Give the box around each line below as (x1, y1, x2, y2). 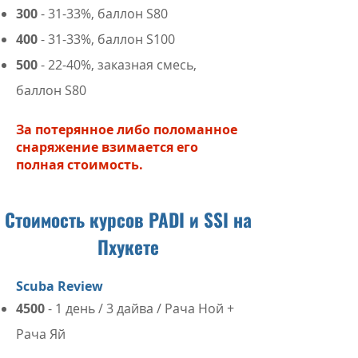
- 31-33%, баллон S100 (38, 30, 175, 48)
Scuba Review (16, 277, 103, 295)
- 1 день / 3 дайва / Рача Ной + (45, 300, 234, 317)
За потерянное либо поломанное (16, 121, 237, 138)
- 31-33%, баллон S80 (38, 5, 168, 22)
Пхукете (97, 233, 159, 261)
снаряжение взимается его (16, 138, 198, 156)
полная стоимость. (16, 156, 143, 173)
